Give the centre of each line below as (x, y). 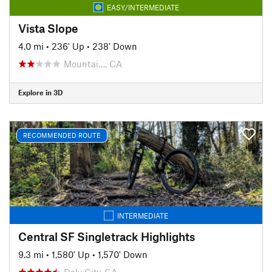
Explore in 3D (40, 92)
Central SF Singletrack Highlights (107, 236)
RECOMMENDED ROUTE (62, 135)
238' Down (115, 46)
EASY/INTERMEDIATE (143, 7)
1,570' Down (123, 254)
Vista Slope (48, 28)
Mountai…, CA (93, 63)
